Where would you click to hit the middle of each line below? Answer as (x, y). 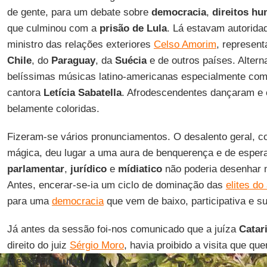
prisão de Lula (133, 28)
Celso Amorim (185, 44)
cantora (25, 93)
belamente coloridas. (53, 109)
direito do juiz (38, 245)
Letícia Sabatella (82, 93)
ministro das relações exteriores (80, 44)
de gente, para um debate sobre (79, 12)
